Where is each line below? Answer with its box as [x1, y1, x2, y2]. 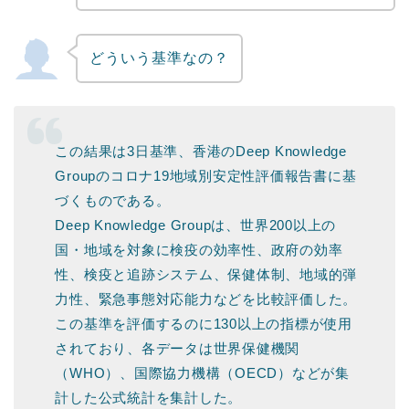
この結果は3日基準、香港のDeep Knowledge [55, 142, 347, 159]
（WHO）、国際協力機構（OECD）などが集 [55, 364, 350, 381]
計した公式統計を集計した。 [55, 389, 243, 405]
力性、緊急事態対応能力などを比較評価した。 [55, 290, 358, 307]
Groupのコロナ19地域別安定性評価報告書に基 [55, 167, 357, 184]
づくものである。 [55, 192, 171, 208]
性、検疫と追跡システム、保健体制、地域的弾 [55, 266, 358, 282]
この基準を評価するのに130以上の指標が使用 [55, 315, 352, 331]
